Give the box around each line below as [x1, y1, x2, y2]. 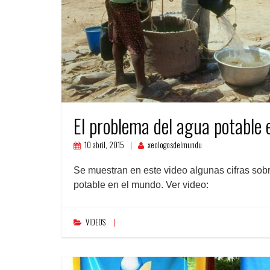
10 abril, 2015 [84, 139, 124, 151]
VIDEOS [86, 216, 105, 228]
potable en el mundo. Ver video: [74, 180, 209, 190]
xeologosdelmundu [148, 139, 202, 151]
